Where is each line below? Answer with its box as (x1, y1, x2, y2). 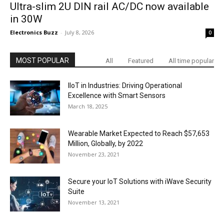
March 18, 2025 (68, 102, 107, 110)
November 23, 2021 (68, 150, 119, 158)
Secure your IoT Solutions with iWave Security (68, 177, 211, 186)
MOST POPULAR (16, 56, 69, 65)
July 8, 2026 (65, 28, 94, 36)
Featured (128, 57, 153, 65)
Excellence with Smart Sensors (68, 91, 165, 100)
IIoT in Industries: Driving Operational (68, 81, 182, 90)
